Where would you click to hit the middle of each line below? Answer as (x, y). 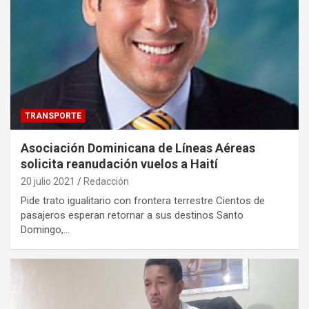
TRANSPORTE (53, 116)
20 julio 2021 (48, 182)
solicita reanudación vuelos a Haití (119, 164)
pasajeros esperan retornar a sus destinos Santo (132, 216)
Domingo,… (45, 230)
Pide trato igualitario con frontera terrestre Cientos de (143, 201)
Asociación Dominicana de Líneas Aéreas (138, 148)
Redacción (106, 182)
